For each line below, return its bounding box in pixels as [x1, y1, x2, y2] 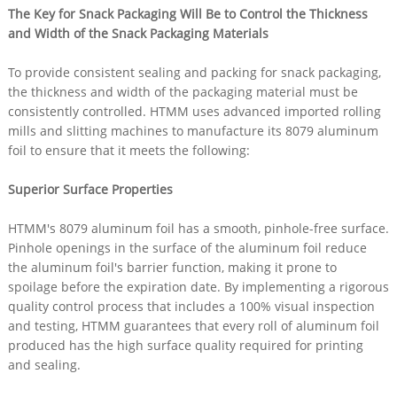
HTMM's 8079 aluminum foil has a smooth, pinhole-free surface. [7, 219, 389, 237]
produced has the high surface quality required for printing [7, 336, 363, 354]
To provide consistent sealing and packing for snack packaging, [7, 63, 381, 81]
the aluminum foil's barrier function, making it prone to [7, 258, 337, 276]
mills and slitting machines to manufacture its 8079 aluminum [7, 121, 378, 139]
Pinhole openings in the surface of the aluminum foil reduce [7, 238, 367, 256]
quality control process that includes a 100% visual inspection [7, 297, 375, 315]
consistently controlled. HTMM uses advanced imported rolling [7, 102, 381, 120]
